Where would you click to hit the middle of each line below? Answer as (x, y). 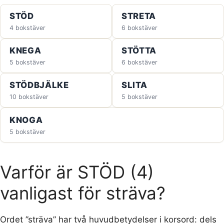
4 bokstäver (27, 28)
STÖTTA (139, 51)
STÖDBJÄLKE (39, 85)
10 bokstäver (29, 97)
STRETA (138, 16)
